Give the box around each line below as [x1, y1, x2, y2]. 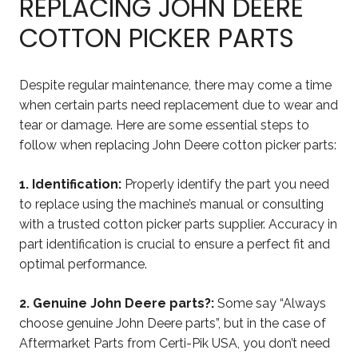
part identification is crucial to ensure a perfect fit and [19, 237, 330, 252]
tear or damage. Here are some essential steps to [19, 117, 309, 133]
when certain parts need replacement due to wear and [19, 97, 338, 113]
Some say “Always [214, 296, 326, 311]
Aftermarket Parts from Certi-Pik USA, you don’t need [19, 336, 330, 351]
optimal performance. [19, 257, 147, 272]
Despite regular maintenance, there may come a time [19, 78, 332, 93]
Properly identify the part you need [121, 177, 329, 192]
